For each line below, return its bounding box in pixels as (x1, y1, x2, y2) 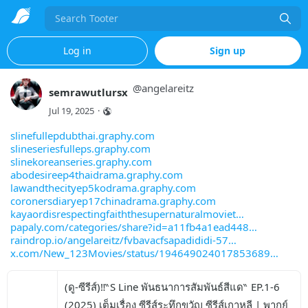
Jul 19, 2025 (49, 104, 94, 117)
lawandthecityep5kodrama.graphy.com (10, 181, 196, 195)
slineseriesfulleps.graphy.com (10, 142, 151, 155)
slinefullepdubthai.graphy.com (10, 129, 155, 142)
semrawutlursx (49, 85, 128, 99)
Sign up (210, 44, 246, 57)
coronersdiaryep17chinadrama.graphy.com (10, 194, 216, 208)
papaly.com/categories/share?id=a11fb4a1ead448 (10, 220, 249, 234)
